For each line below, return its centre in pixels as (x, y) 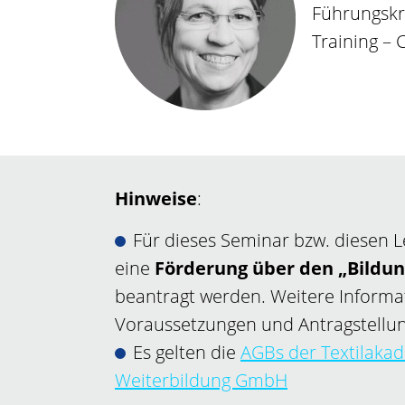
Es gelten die (187, 353)
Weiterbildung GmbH (201, 381)
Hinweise (156, 199)
